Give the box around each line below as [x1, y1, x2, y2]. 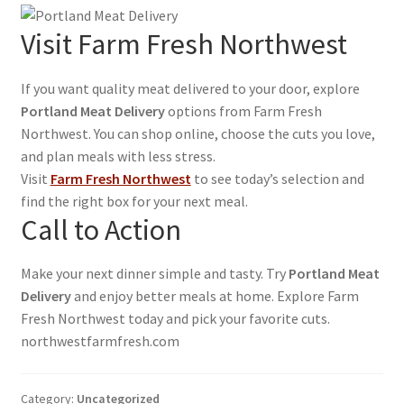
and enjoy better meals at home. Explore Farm [70, 287, 359, 306]
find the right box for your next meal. [20, 191, 248, 210]
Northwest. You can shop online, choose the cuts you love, [20, 124, 375, 142]
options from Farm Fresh [164, 101, 322, 120]
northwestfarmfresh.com [20, 332, 179, 351]
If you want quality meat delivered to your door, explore [20, 78, 360, 97]
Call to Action [20, 211, 181, 248]
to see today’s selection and [190, 169, 364, 188]
